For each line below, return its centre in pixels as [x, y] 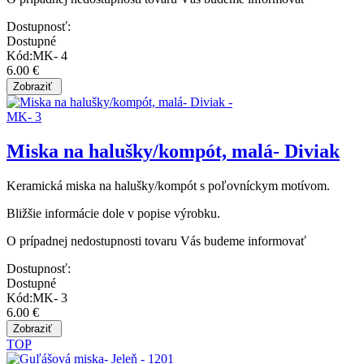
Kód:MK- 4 [37, 55]
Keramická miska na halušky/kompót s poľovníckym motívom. [168, 185]
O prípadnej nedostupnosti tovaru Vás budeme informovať [156, 240]
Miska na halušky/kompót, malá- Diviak [173, 151]
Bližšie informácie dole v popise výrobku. [113, 213]
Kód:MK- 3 [37, 297]
